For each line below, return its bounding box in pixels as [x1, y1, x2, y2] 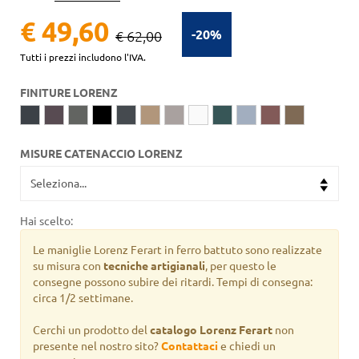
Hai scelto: [20, 215, 73, 228]
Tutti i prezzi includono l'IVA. [20, 52, 146, 63]
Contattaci [161, 340, 218, 353]
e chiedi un [218, 340, 276, 353]
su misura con [33, 260, 103, 272]
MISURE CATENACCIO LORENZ [20, 147, 183, 160]
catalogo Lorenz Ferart [150, 324, 272, 337]
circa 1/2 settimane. [33, 292, 133, 305]
